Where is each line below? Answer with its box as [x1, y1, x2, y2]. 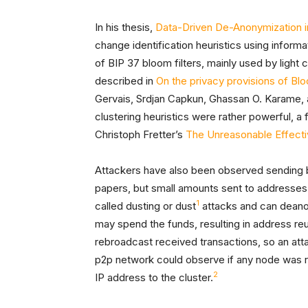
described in [95, 74, 156, 87]
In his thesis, [95, 21, 155, 34]
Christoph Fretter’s [95, 128, 186, 141]
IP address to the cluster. [95, 271, 213, 284]
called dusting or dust [95, 199, 196, 212]
